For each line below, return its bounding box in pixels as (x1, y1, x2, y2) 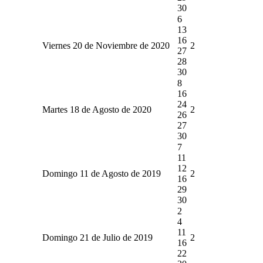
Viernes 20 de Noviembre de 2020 (42, 40, 170, 50)
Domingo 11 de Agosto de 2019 (42, 168, 161, 178)
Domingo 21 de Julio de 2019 (42, 232, 153, 242)
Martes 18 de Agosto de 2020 (42, 104, 151, 114)
